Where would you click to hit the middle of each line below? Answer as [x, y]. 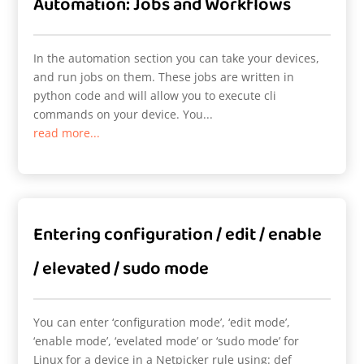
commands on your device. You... [123, 114]
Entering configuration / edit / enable [178, 234]
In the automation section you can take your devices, [177, 58]
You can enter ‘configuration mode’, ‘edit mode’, [162, 322]
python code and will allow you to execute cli [155, 95]
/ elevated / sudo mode [121, 269]
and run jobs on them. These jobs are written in [164, 76]
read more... [67, 132]
